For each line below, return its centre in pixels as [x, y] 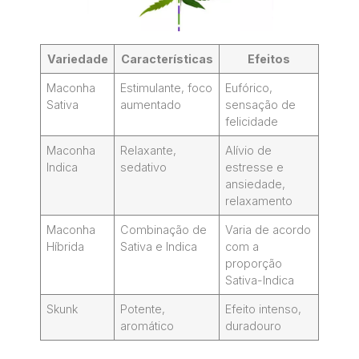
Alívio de [249, 150]
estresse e [255, 167]
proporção [254, 263]
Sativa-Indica [260, 280]
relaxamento [259, 200]
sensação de [261, 104]
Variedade [77, 58]
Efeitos [269, 58]
